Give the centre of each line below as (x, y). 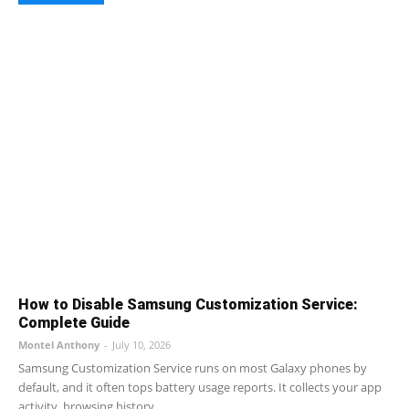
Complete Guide (74, 322)
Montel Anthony (59, 344)
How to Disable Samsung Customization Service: (188, 304)
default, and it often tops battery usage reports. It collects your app (200, 387)
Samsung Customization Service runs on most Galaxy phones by (193, 367)
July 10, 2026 (142, 344)
